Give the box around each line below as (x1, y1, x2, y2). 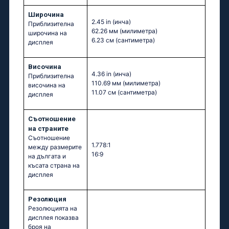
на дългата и (28, 152, 66, 161)
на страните (28, 125, 68, 133)
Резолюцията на (28, 204, 77, 213)
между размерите (28, 143, 82, 151)
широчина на (28, 29, 67, 37)
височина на (28, 81, 65, 89)
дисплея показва (28, 214, 79, 222)
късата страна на (28, 162, 80, 170)
